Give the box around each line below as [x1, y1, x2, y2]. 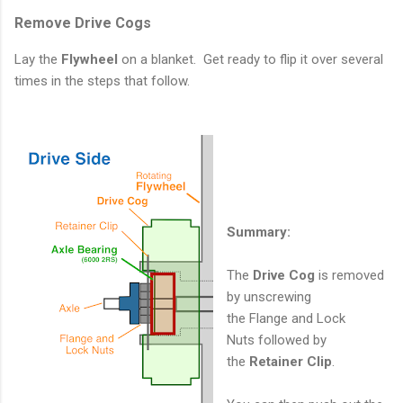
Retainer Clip [249, 354, 332, 371]
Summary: [227, 224, 291, 241]
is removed [315, 267, 384, 284]
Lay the [14, 51, 61, 68]
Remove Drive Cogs [14, 14, 151, 32]
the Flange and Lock [227, 310, 345, 327]
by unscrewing [227, 289, 311, 306]
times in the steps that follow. [14, 73, 193, 90]
